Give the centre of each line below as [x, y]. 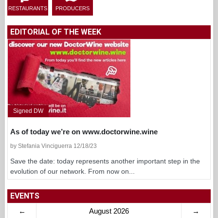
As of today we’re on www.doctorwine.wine [84, 131]
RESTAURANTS [28, 8]
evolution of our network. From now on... [73, 171]
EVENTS [25, 196]
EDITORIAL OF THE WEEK [56, 32]
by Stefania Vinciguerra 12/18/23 [54, 146]
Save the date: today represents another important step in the [105, 161]
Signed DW [28, 111]
